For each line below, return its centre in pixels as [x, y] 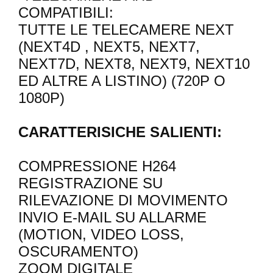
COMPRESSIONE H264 [97, 166]
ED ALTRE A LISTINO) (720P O [122, 81]
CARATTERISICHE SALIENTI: [120, 132]
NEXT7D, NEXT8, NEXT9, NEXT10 [134, 64]
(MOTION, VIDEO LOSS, [101, 235]
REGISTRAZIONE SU [90, 183]
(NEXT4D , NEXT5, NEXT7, [109, 47]
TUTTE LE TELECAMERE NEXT [126, 30]
